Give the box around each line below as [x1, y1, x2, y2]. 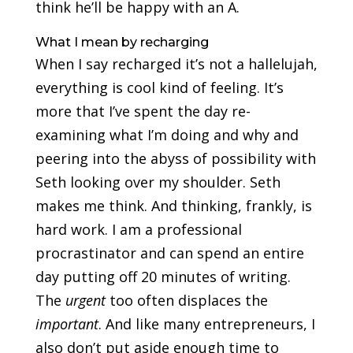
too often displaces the [105, 291, 268, 310]
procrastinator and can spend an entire [35, 243, 304, 263]
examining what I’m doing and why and [35, 125, 299, 145]
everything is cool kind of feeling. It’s [35, 78, 284, 98]
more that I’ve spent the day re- [35, 102, 251, 121]
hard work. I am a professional [35, 220, 242, 240]
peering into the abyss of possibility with [35, 149, 316, 169]
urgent [65, 291, 106, 310]
